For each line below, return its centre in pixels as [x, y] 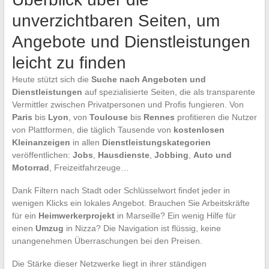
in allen [86, 142]
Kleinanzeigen [41, 142]
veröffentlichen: [42, 155]
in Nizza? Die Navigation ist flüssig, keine [142, 228]
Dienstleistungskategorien [156, 142]
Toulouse [108, 117]
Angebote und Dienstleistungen [131, 41]
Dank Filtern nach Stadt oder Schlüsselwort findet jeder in [121, 190]
